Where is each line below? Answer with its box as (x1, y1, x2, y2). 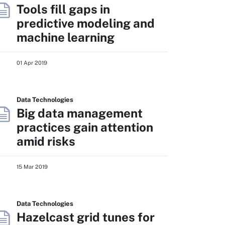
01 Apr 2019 (17, 60, 47, 66)
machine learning (17, 30, 115, 44)
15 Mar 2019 (17, 164, 48, 170)
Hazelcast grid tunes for (17, 210, 155, 224)
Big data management (17, 106, 143, 120)
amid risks (17, 134, 75, 148)
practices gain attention (17, 120, 153, 134)
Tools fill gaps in (17, 2, 110, 16)
